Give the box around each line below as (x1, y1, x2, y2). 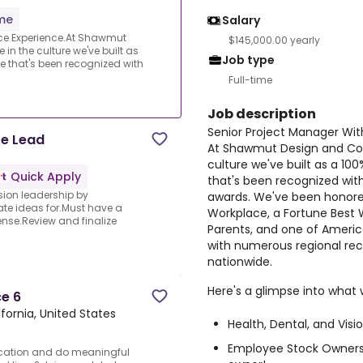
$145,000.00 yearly (228, 33, 320, 47)
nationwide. (207, 254, 272, 270)
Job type (222, 52, 275, 68)
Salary (222, 12, 260, 28)
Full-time (228, 73, 272, 87)
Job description (207, 105, 316, 123)
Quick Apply (11, 169, 81, 186)
